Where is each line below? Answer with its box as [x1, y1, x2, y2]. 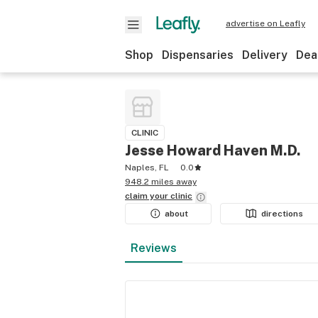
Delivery [242, 48, 287, 62]
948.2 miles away [125, 177, 197, 187]
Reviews [131, 241, 177, 255]
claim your [125, 191, 170, 201]
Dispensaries [162, 48, 234, 62]
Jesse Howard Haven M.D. [125, 142, 301, 159]
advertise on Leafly [226, 18, 305, 28]
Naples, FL [125, 163, 169, 172]
